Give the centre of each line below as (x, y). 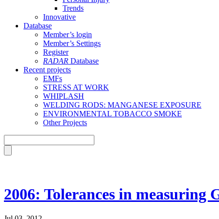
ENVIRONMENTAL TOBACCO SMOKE (112, 114)
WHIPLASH (64, 96)
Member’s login (67, 34)
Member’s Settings (72, 43)
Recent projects (47, 70)
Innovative (59, 17)
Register (56, 52)
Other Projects (65, 122)
